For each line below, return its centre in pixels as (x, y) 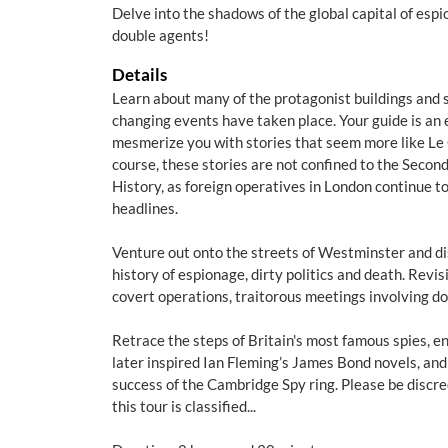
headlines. (145, 208)
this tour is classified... (184, 406)
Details (139, 74)
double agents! (160, 35)
